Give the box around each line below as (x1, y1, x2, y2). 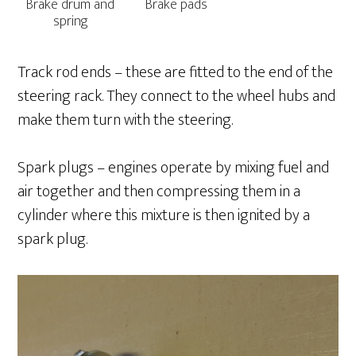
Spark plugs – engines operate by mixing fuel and (17, 154, 330, 182)
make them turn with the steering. (17, 106, 234, 134)
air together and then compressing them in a (17, 178, 301, 206)
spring (52, 10, 88, 34)
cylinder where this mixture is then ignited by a (17, 202, 311, 230)
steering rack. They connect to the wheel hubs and (17, 83, 336, 110)
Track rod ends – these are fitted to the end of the (17, 59, 334, 87)
